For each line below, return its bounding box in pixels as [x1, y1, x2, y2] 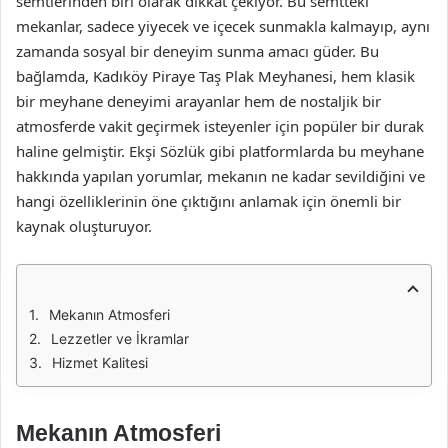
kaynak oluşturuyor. [16, 216, 152, 236]
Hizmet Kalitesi [52, 354, 148, 371]
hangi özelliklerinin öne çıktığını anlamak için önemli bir [16, 191, 401, 211]
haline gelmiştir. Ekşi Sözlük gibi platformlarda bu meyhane [16, 141, 424, 161]
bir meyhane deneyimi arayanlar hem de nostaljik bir [16, 91, 381, 111]
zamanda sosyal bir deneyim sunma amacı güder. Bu [16, 41, 379, 61]
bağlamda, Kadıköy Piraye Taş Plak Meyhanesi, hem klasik [16, 66, 415, 86]
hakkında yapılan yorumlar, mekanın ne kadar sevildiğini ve [16, 166, 425, 186]
